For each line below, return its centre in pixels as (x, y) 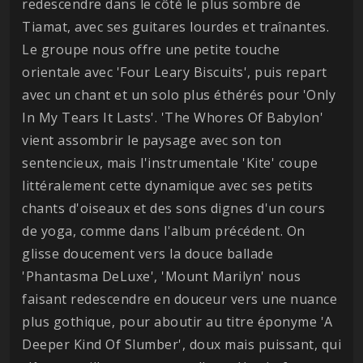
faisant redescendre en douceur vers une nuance (179, 299)
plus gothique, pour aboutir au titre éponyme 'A (177, 322)
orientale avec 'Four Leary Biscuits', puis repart (175, 72)
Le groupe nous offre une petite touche (151, 49)
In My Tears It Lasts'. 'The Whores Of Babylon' (173, 117)
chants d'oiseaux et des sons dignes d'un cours (173, 208)
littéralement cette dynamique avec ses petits (168, 186)
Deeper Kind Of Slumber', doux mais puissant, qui (181, 344)
